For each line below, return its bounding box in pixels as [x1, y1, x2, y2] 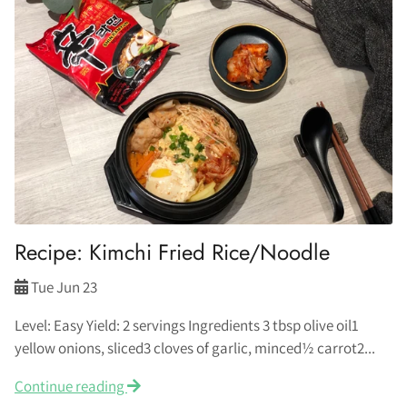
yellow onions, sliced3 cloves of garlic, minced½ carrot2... [15, 338, 375, 358]
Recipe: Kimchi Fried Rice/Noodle [15, 236, 330, 268]
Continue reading [15, 376, 127, 396]
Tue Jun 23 [31, 277, 97, 297]
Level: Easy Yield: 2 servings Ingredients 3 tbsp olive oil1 [15, 315, 359, 335]
